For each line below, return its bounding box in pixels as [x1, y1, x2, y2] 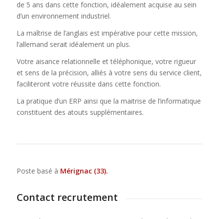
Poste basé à [16, 166, 60, 175]
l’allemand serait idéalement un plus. [16, 40, 131, 49]
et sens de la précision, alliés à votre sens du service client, [16, 68, 202, 78]
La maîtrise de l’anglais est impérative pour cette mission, [16, 28, 198, 38]
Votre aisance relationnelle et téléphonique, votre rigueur [16, 57, 196, 66]
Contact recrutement [16, 190, 118, 204]
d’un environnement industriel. [16, 11, 111, 21]
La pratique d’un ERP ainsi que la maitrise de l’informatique [16, 96, 201, 106]
